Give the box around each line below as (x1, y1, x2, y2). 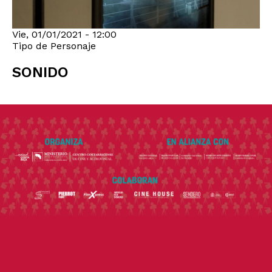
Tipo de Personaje (12, 39, 96, 52)
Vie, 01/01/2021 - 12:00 (12, 28, 117, 40)
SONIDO (12, 63, 69, 81)
